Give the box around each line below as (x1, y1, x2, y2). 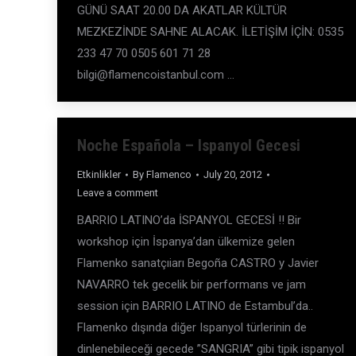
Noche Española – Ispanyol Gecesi (77, 136, 300, 155)
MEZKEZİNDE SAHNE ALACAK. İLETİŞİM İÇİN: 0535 (77, 25, 343, 39)
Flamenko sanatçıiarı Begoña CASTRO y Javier (77, 256, 319, 270)
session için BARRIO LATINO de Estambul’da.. (77, 299, 313, 313)
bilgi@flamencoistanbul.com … (77, 68, 234, 82)
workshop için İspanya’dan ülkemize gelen (77, 234, 295, 249)
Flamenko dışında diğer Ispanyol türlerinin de (77, 320, 307, 335)
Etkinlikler (77, 168, 121, 180)
